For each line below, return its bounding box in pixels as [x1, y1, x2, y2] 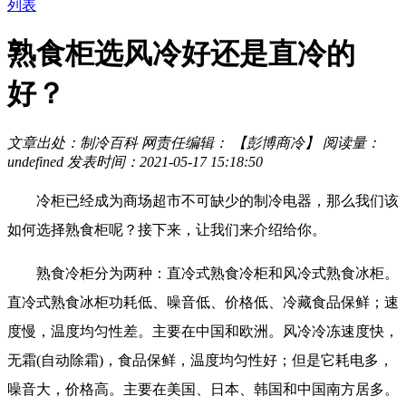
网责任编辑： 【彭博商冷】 [141, 134, 323, 150]
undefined [7, 153, 63, 169]
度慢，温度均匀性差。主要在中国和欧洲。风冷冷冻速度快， [7, 323, 399, 339]
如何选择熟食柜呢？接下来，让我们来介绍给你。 [7, 221, 326, 237]
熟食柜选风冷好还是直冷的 [7, 37, 355, 71]
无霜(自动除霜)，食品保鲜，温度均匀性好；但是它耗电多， [7, 352, 393, 368]
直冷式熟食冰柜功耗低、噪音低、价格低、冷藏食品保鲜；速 [7, 294, 399, 310]
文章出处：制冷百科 [7, 134, 138, 150]
